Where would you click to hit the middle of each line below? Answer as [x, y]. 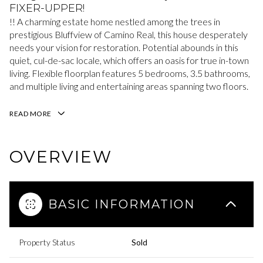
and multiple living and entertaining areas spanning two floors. [129, 86]
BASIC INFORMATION [122, 204]
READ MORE [31, 114]
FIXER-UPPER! [47, 8]
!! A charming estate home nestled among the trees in [115, 21]
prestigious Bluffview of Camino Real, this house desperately [129, 34]
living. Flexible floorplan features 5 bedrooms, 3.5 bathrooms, [130, 73]
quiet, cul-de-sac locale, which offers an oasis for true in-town [129, 60]
